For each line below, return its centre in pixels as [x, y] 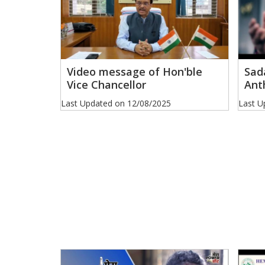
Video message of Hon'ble [135, 72]
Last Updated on [94, 104]
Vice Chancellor [106, 85]
